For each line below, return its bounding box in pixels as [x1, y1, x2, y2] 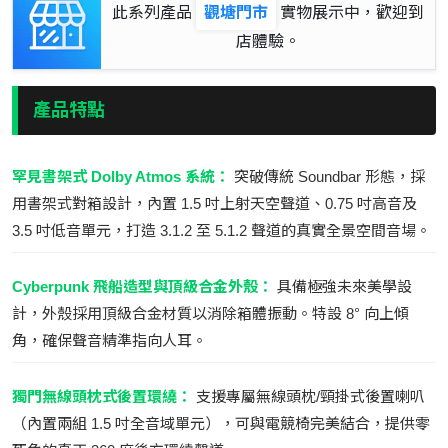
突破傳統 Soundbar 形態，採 [230, 167, 425, 185]
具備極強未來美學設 [273, 277, 412, 295]
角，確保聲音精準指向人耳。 [12, 331, 207, 349]
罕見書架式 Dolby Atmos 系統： [12, 167, 230, 185]
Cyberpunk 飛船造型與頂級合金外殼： [12, 277, 273, 295]
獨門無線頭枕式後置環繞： [12, 387, 192, 405]
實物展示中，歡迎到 [276, 3, 424, 21]
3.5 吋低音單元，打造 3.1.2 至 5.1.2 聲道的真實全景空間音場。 [12, 221, 431, 239]
